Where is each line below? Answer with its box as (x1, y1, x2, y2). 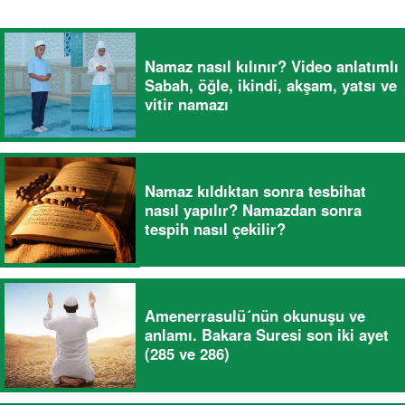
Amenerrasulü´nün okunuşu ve (145, 305, 365, 327)
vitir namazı (145, 92, 229, 115)
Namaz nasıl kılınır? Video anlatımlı (145, 54, 399, 77)
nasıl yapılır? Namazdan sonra (145, 198, 362, 221)
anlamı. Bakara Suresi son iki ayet (145, 324, 389, 346)
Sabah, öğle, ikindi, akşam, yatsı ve (145, 73, 397, 96)
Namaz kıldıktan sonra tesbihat (145, 179, 366, 202)
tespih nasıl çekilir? (145, 217, 286, 240)
